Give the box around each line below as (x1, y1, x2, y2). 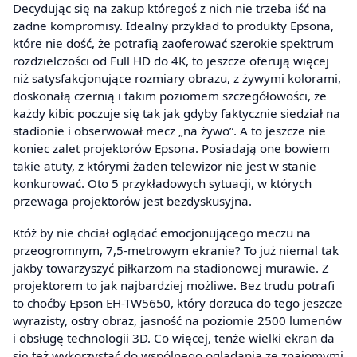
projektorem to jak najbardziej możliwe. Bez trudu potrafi (13, 277, 335, 293)
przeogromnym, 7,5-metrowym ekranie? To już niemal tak (13, 241, 339, 258)
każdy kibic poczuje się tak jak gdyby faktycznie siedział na (13, 105, 340, 122)
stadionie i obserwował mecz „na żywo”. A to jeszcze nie (13, 123, 326, 139)
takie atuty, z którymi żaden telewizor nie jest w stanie (13, 158, 316, 175)
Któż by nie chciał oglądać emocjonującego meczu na (13, 224, 311, 241)
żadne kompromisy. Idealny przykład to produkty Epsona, (13, 18, 334, 34)
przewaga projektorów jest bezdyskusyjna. (13, 193, 252, 210)
